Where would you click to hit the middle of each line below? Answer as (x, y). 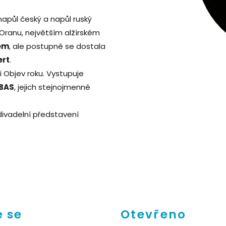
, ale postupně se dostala (57, 46)
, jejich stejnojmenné (52, 87)
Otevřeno (154, 214)
